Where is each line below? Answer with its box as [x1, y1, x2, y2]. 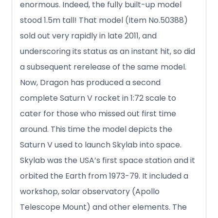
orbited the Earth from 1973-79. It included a [20, 170, 188, 182]
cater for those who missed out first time [20, 108, 176, 120]
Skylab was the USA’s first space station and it [20, 155, 195, 166]
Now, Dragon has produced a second [20, 77, 161, 89]
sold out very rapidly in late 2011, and [20, 30, 157, 42]
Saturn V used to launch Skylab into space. [20, 139, 182, 151]
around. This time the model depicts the [20, 124, 172, 135]
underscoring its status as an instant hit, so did [20, 46, 195, 57]
